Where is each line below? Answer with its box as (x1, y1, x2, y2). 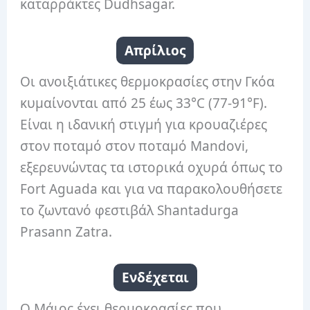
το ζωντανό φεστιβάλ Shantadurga (20, 201, 239, 219)
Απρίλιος (125, 41, 185, 60)
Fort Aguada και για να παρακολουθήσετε (20, 179, 283, 198)
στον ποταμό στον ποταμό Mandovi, (20, 136, 249, 155)
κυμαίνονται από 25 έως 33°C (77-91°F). (20, 93, 268, 112)
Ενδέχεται (121, 268, 189, 287)
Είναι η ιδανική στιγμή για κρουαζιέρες (20, 115, 268, 134)
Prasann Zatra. (20, 222, 113, 241)
